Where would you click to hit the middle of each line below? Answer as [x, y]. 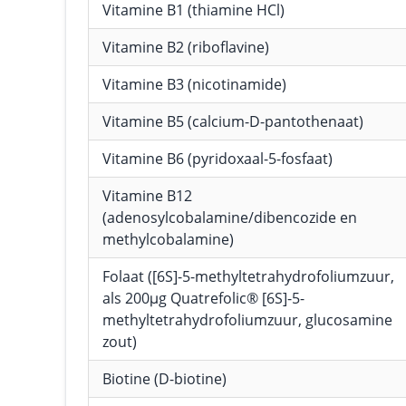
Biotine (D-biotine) [164, 379]
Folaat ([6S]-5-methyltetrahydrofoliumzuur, [248, 276]
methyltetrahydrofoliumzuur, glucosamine [247, 320]
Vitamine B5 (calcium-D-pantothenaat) [233, 121]
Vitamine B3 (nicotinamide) [194, 84]
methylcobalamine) [168, 239]
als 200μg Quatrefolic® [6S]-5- [203, 298]
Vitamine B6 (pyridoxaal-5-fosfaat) [217, 159]
